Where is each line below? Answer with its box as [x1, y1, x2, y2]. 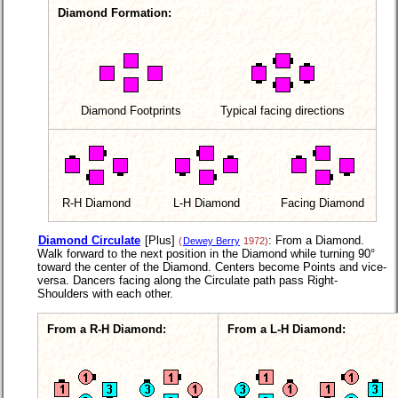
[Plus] [145, 234, 175, 248]
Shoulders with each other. [37, 287, 173, 301]
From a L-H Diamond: [227, 322, 346, 336]
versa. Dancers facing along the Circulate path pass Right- [37, 274, 338, 288]
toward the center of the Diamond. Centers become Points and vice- [37, 260, 386, 275]
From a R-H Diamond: [47, 322, 166, 336]
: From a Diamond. [268, 234, 364, 248]
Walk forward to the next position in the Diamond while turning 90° [37, 247, 375, 261]
